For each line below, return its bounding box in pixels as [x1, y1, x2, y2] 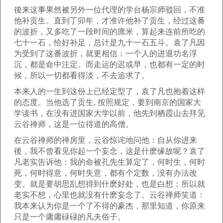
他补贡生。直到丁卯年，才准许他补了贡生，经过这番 [14, 16, 205, 25]
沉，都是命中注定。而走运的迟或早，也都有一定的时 [14, 60, 205, 69]
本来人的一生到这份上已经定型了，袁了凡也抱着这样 [14, 87, 205, 96]
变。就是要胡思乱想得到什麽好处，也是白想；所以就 [14, 180, 205, 188]
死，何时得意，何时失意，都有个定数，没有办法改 [14, 169, 197, 177]
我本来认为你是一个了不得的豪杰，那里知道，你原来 [14, 202, 205, 210]
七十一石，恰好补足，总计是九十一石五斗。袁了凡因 [14, 38, 205, 47]
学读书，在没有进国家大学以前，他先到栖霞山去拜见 [14, 109, 205, 117]
